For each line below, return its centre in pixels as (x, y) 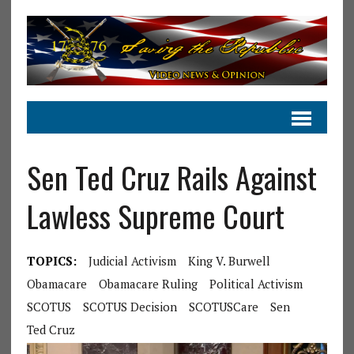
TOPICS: (51, 260)
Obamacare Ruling (148, 283)
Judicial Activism (132, 260)
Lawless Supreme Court (155, 215)
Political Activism (256, 283)
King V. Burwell (229, 260)
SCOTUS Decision (130, 306)
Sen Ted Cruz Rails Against (171, 177)
